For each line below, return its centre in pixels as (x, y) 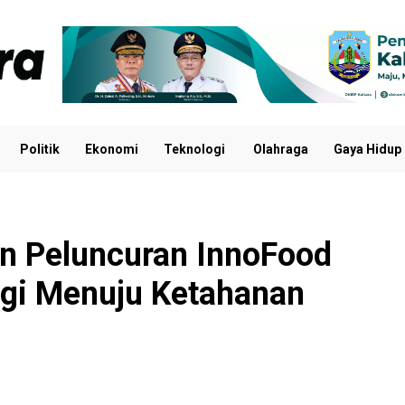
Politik (40, 150)
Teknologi (196, 150)
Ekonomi (112, 150)
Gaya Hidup (367, 150)
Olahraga (281, 150)
